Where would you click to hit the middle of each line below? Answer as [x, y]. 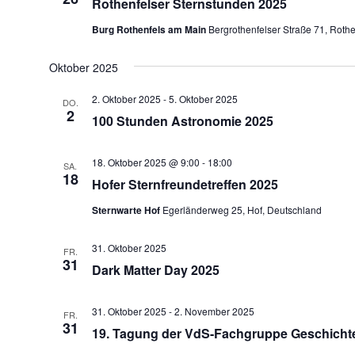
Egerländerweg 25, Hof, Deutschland [242, 210]
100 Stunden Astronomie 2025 [182, 121]
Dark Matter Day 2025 [155, 270]
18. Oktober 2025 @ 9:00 [145, 162]
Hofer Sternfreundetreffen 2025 [185, 184]
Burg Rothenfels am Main [150, 29]
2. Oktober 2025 [126, 99]
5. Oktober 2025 [203, 99]
